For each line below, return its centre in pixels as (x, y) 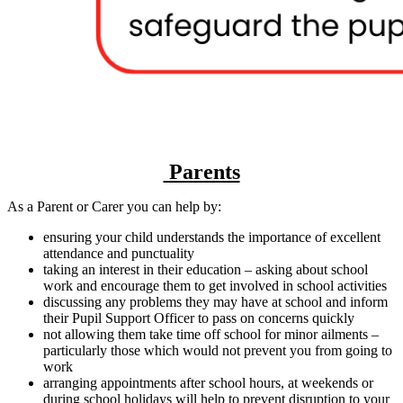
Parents (201, 171)
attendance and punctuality (119, 253)
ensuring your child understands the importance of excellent (212, 237)
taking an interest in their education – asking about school (206, 269)
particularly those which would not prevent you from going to (218, 350)
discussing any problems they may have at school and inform (215, 301)
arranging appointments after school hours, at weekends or (208, 382)
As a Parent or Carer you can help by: (114, 206)
